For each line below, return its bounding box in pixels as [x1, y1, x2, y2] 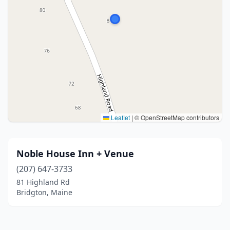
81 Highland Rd [16, 177, 70, 187]
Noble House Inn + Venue [16, 147, 134, 160]
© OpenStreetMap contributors [133, 113, 219, 122]
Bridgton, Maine [16, 187, 72, 197]
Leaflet [109, 113, 130, 122]
